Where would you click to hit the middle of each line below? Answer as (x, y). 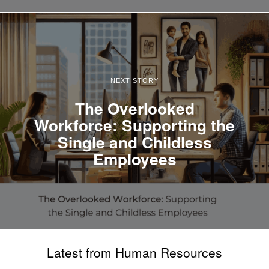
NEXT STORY (134, 80)
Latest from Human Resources (134, 252)
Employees (134, 158)
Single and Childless (134, 141)
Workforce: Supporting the (134, 125)
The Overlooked (134, 108)
